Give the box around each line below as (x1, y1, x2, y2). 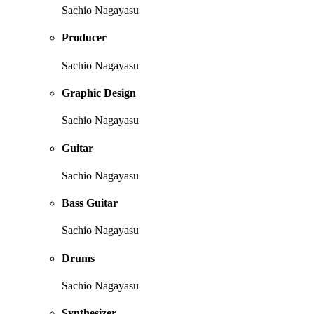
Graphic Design (62, 87, 136, 100)
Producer (62, 32, 107, 44)
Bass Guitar (62, 197, 118, 210)
